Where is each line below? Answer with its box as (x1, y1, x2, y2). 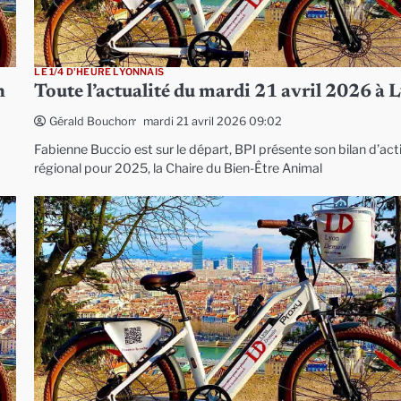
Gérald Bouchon (49, 115, 135, 129)
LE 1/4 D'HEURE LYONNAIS (34, 66, 164, 79)
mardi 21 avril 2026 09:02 (143, 114, 283, 128)
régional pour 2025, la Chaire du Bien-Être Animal (34, 160, 323, 177)
